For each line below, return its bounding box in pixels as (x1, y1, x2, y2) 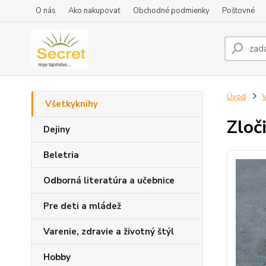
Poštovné (222, 5, 255, 16)
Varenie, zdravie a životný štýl (43, 226, 174, 237)
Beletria (43, 149, 79, 161)
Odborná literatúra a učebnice (43, 175, 175, 186)
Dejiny (43, 123, 70, 135)
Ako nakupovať (68, 5, 121, 16)
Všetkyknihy (45, 98, 98, 110)
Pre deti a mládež (43, 200, 121, 212)
